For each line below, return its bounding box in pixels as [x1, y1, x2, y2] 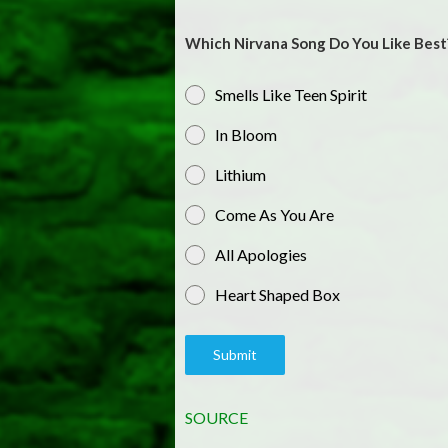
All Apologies [214, 245, 307, 265]
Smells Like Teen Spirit [214, 85, 367, 105]
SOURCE [184, 408, 248, 428]
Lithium [214, 165, 266, 185]
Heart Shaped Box [214, 285, 340, 305]
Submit [212, 346, 257, 364]
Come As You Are [214, 205, 334, 225]
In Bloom [214, 125, 277, 145]
